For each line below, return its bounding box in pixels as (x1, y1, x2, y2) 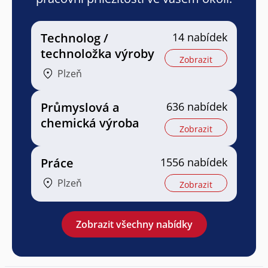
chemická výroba (41, 115, 139, 132)
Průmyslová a (41, 99, 120, 116)
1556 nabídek (160, 155, 227, 170)
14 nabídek (172, 30, 227, 45)
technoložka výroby (41, 45, 154, 62)
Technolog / (41, 30, 108, 47)
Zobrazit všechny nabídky (75, 218, 193, 232)
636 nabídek (166, 99, 227, 114)
